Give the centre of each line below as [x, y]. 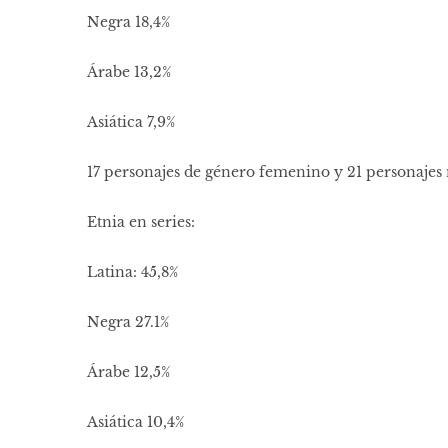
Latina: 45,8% [132, 272]
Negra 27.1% [128, 322]
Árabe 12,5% [128, 372]
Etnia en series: [141, 222]
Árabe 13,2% [129, 72]
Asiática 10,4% [135, 422]
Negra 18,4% [128, 22]
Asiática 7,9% [131, 122]
